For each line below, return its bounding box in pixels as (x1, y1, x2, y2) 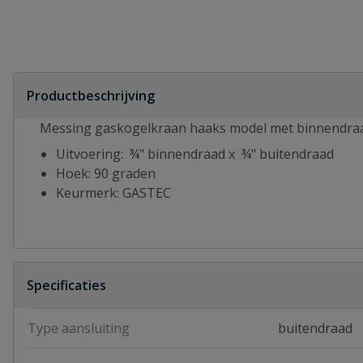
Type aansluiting (28, 319, 130, 337)
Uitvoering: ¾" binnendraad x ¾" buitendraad (56, 145, 334, 163)
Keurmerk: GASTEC (56, 184, 174, 202)
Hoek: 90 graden (56, 164, 156, 182)
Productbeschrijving (27, 87, 155, 105)
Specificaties (27, 276, 106, 294)
